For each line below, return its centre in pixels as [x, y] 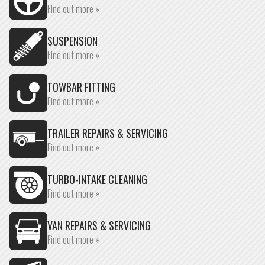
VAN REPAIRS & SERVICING [99, 225]
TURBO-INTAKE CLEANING [97, 179]
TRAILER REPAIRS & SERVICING [108, 133]
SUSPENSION [72, 41]
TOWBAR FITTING [81, 87]
